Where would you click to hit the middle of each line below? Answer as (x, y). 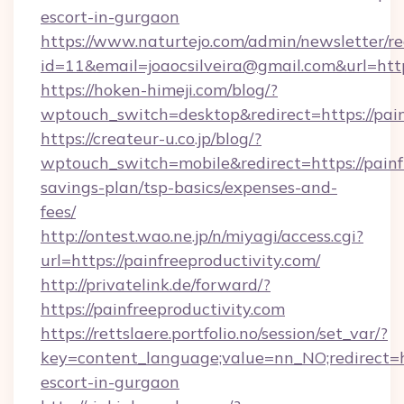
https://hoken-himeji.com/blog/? (159, 90)
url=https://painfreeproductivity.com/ (180, 260)
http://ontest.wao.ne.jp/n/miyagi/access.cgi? (202, 236)
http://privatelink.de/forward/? (156, 285)
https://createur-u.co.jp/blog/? (151, 138)
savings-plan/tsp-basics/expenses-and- (189, 187)
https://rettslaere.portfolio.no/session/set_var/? (214, 333)
